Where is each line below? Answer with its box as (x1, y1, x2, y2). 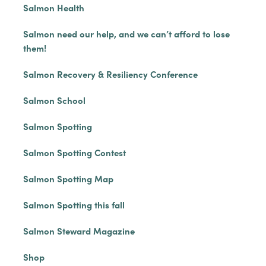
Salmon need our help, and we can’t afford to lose (23, 27, 230, 40)
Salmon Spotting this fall (23, 198, 125, 211)
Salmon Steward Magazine (23, 224, 135, 237)
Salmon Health (23, 1, 84, 14)
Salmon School (23, 94, 85, 106)
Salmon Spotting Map (23, 172, 113, 185)
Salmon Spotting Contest (23, 146, 126, 159)
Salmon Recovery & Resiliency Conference (23, 68, 198, 80)
